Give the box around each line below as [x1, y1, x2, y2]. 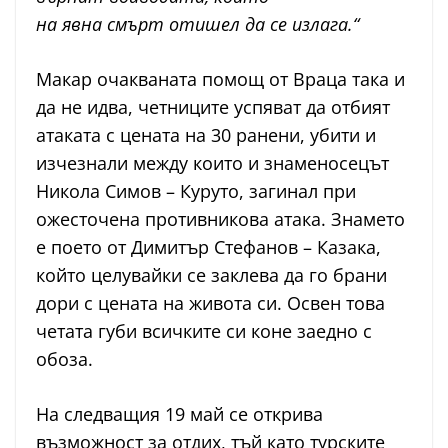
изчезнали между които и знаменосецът [36, 151, 389, 176]
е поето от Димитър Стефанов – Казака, [36, 235, 381, 260]
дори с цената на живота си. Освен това [36, 291, 385, 316]
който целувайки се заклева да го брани [36, 263, 387, 288]
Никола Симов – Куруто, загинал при [36, 179, 356, 204]
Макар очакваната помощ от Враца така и [36, 67, 405, 92]
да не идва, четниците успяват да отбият [36, 95, 390, 120]
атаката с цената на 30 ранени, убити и [36, 123, 376, 148]
